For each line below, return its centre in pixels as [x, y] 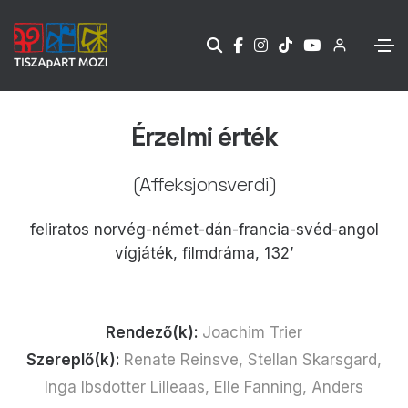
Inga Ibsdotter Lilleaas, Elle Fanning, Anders [204, 387]
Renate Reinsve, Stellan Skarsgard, [253, 359]
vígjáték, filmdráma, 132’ [204, 253]
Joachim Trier [252, 332]
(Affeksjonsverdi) [204, 184]
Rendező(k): [154, 332]
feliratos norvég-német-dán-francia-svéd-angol [204, 229]
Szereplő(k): [75, 359]
